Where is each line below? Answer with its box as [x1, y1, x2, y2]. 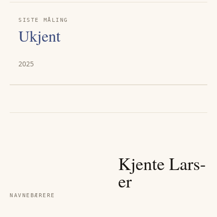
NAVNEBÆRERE [10, 192, 55, 199]
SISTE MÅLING [18, 16, 68, 23]
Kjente [118, 151, 169, 175]
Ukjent [18, 25, 61, 46]
